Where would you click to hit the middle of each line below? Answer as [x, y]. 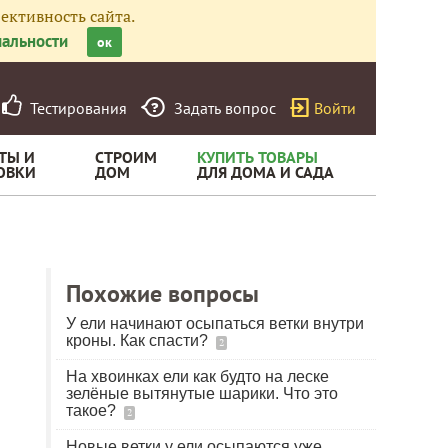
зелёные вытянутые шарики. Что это [202, 393]
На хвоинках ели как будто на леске [197, 376]
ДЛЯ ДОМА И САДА [265, 172]
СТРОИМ [126, 157]
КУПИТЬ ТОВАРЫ [257, 157]
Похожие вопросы [162, 293]
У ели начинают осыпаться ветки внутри [215, 323]
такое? [93, 410]
